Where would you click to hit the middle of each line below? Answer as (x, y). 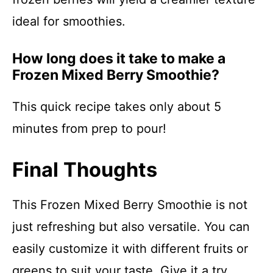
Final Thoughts (85, 170)
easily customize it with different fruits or (130, 249)
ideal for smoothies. (69, 21)
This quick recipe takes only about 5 (117, 107)
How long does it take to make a (119, 58)
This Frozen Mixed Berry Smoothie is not (130, 205)
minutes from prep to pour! (89, 129)
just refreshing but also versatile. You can (131, 227)
